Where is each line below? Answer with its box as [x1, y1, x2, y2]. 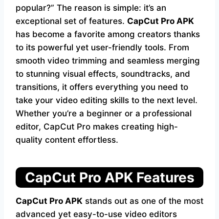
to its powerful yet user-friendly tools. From [16, 43, 189, 52]
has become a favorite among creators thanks [16, 29, 200, 39]
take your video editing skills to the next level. [16, 95, 197, 105]
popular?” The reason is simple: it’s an [16, 3, 166, 13]
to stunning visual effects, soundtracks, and [16, 69, 190, 79]
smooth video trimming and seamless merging [16, 56, 200, 66]
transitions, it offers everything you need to [16, 82, 188, 92]
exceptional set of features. [16, 16, 127, 26]
